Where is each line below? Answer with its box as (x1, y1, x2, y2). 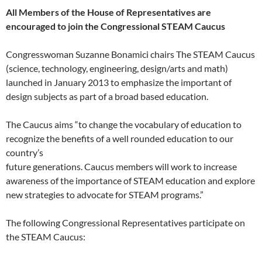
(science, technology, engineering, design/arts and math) (6, 63, 228, 74)
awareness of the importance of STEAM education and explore (6, 175, 255, 187)
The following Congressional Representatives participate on (6, 217, 245, 229)
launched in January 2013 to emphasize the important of (6, 77, 232, 88)
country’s (6, 147, 43, 158)
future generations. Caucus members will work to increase (6, 161, 237, 173)
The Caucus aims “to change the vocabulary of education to (6, 119, 242, 130)
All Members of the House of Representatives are (6, 6, 211, 18)
